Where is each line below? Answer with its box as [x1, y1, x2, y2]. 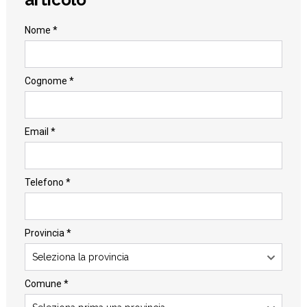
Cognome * [24, 75, 74, 86]
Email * [24, 125, 56, 137]
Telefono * [24, 176, 71, 188]
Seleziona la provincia [32, 251, 129, 262]
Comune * [24, 278, 69, 289]
